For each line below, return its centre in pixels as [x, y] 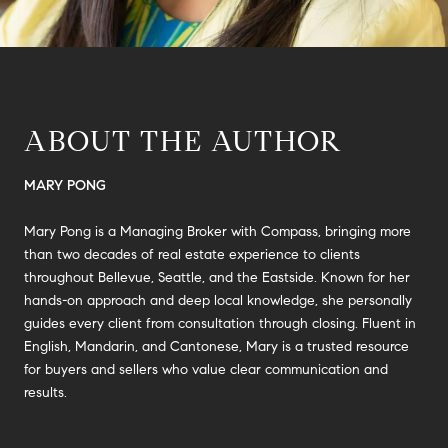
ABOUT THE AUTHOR [183, 141]
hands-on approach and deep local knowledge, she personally [218, 300]
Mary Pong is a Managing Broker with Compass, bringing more [217, 231]
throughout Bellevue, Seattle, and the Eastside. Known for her [217, 277]
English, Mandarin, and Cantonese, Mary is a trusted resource [216, 346]
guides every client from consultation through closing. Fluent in [220, 323]
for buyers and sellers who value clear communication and [206, 369]
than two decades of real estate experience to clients [192, 254]
